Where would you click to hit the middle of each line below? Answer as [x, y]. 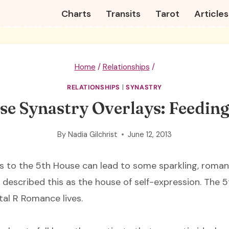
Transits [123, 14]
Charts [76, 14]
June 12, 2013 [150, 134]
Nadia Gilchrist [93, 134]
